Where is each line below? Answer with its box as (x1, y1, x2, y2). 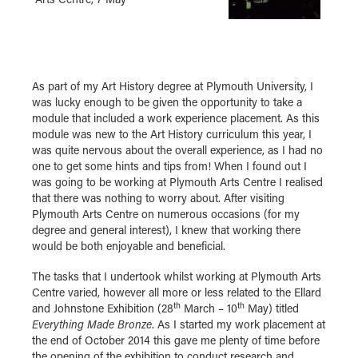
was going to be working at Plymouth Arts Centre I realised (32, 174, 323, 190)
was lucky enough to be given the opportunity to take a (32, 94, 302, 110)
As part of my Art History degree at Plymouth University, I (32, 78, 313, 94)
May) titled (245, 300, 299, 316)
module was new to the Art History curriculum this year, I (32, 126, 312, 142)
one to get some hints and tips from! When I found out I (32, 158, 307, 174)
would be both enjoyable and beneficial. (32, 238, 225, 254)
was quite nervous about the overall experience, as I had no (32, 142, 323, 158)
